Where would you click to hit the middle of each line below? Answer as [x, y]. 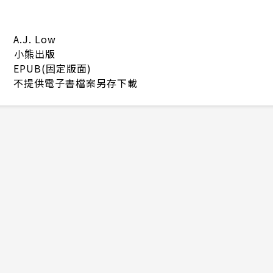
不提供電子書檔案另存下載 [76, 83]
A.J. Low [35, 39]
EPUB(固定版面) [52, 69]
